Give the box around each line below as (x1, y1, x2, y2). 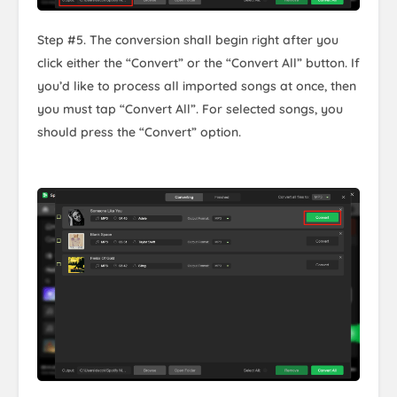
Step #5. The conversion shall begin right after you (37, 32, 339, 49)
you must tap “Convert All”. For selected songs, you (37, 101, 343, 118)
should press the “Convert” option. (37, 124, 241, 141)
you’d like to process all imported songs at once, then (37, 78, 356, 95)
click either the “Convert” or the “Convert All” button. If (37, 55, 360, 72)
